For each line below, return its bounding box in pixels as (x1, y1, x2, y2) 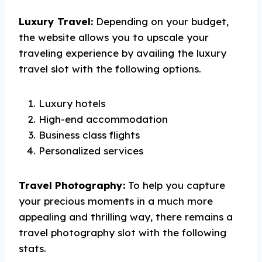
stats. (19, 242, 46, 254)
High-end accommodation (39, 113, 168, 125)
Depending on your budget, (96, 15, 229, 27)
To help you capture (128, 179, 225, 191)
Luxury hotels (39, 97, 105, 109)
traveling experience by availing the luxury (19, 47, 226, 59)
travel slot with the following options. (19, 63, 201, 75)
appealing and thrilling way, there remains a (19, 211, 233, 223)
